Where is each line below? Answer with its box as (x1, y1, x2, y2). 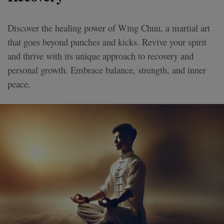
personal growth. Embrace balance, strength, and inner (7, 63, 206, 76)
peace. (7, 77, 30, 90)
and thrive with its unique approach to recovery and (7, 49, 193, 62)
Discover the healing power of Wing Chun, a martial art (7, 21, 210, 34)
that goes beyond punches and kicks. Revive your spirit (7, 35, 206, 48)
